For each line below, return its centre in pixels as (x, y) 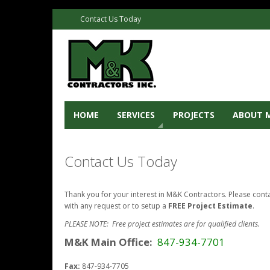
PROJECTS (194, 115)
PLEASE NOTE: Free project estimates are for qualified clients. (162, 224)
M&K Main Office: (110, 242)
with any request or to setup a (116, 206)
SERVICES (136, 115)
